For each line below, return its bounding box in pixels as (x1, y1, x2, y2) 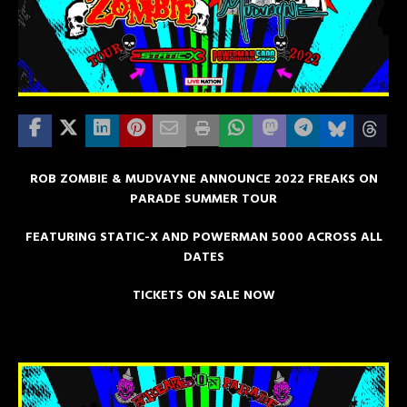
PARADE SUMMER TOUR (130, 189, 277, 211)
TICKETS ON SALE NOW (132, 285, 275, 307)
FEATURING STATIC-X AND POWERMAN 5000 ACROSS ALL (25, 227, 382, 249)
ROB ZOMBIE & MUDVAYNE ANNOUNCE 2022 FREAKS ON (29, 169, 378, 191)
